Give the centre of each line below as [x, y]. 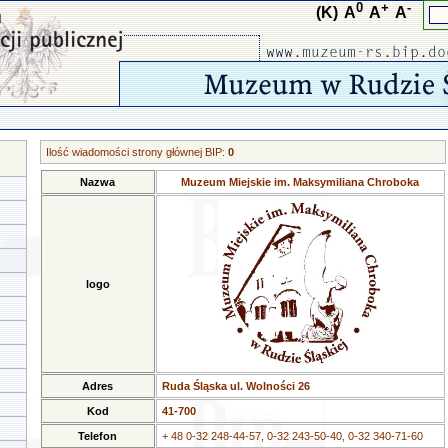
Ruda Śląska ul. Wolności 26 [235, 386]
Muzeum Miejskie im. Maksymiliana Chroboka [300, 182]
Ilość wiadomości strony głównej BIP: [136, 152]
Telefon [97, 436]
